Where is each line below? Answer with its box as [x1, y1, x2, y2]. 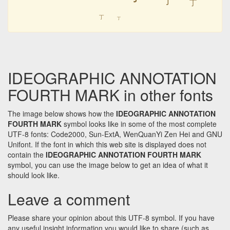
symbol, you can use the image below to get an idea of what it [8, 160, 208, 170]
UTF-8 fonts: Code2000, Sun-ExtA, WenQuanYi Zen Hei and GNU [8, 129, 222, 140]
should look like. [8, 170, 60, 181]
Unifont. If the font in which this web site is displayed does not [8, 139, 206, 150]
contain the [8, 149, 46, 160]
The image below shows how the [8, 108, 116, 119]
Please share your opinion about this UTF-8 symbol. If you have [8, 213, 215, 223]
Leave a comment [8, 188, 130, 210]
